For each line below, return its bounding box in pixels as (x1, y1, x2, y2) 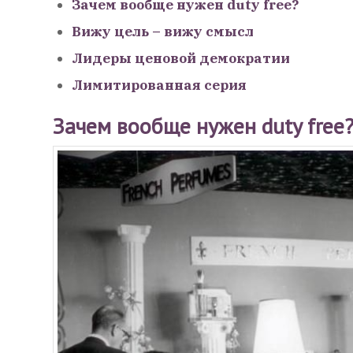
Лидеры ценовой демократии (72, 50, 290, 68)
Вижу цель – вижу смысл (72, 23, 254, 41)
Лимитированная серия (72, 76, 247, 95)
